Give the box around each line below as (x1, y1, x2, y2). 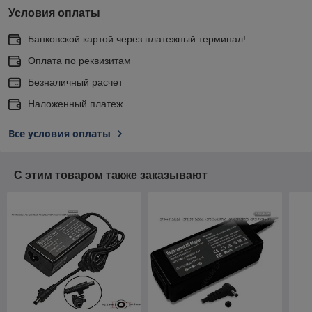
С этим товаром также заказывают (14, 169, 208, 181)
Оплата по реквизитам (28, 54, 131, 66)
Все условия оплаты (8, 126, 111, 140)
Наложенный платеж (28, 97, 123, 109)
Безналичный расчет (28, 76, 123, 88)
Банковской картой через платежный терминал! (28, 33, 246, 45)
